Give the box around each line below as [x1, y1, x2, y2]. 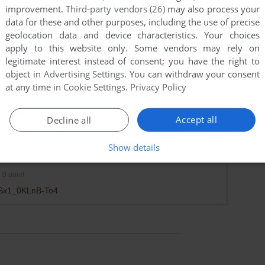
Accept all [176, 114, 217, 126]
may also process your [164, 3, 260, 15]
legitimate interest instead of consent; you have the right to [5, 55, 260, 67]
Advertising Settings [43, 68, 125, 80]
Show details [108, 141, 160, 154]
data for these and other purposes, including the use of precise [5, 16, 260, 28]
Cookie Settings [63, 81, 125, 93]
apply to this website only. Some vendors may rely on [5, 42, 260, 54]
